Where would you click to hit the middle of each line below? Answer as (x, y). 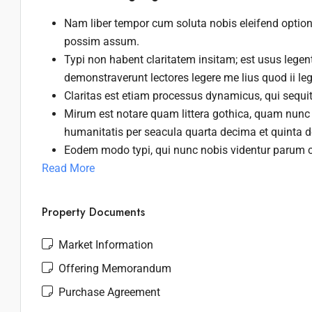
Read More (68, 168)
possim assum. (102, 41)
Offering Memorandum (114, 268)
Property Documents (93, 212)
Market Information (104, 245)
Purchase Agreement (108, 292)
